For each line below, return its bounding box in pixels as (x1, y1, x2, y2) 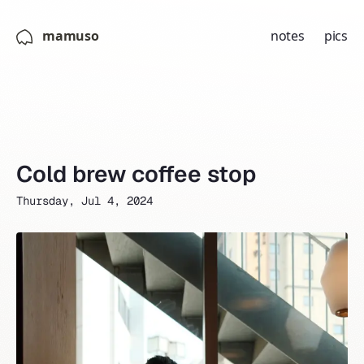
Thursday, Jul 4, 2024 (16, 193, 153, 208)
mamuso (42, 27, 99, 45)
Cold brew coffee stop (16, 159, 256, 188)
